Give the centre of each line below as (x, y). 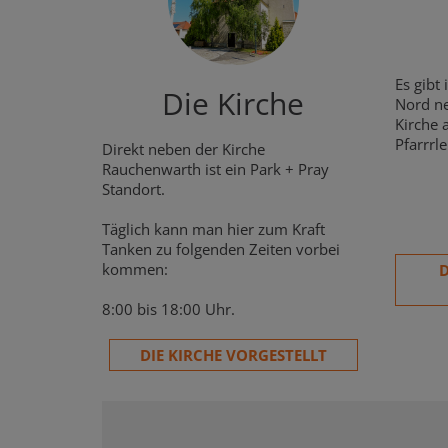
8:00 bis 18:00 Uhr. (168, 308)
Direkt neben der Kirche (183, 148)
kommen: (135, 268)
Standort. (133, 188)
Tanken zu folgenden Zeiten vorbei (221, 248)
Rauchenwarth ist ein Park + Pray (215, 168)
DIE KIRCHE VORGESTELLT (233, 354)
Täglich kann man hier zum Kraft (213, 228)
